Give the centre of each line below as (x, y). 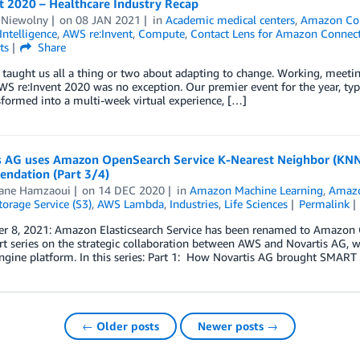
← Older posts (121, 326)
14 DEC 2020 (132, 190)
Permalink (325, 204)
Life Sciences (256, 204)
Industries (194, 204)
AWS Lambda (130, 204)
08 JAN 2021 (108, 20)
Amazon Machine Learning (257, 190)
